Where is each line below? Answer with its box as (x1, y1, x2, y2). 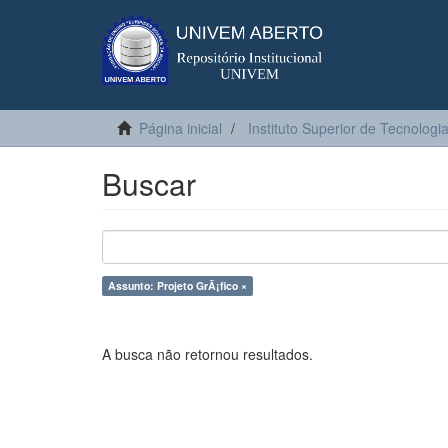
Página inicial (139, 118, 222, 138)
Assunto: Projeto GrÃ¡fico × (108, 278, 247, 293)
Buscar (102, 162, 196, 205)
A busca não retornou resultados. (102, 344, 313, 364)
